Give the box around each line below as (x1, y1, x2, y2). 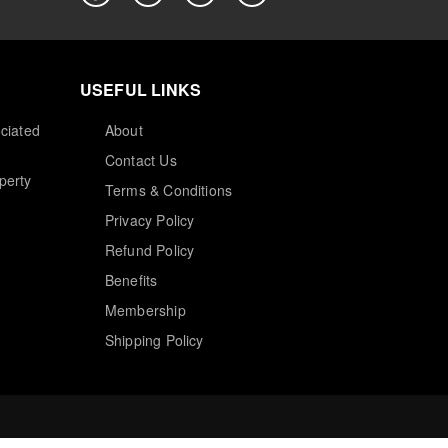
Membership (104, 300, 186, 320)
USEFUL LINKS (79, 78, 202, 101)
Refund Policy (104, 240, 195, 260)
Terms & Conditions (104, 180, 233, 200)
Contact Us (104, 150, 177, 170)
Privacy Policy (104, 210, 195, 230)
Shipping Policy (104, 330, 204, 350)
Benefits (104, 270, 158, 290)
